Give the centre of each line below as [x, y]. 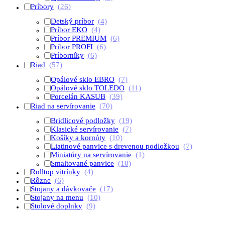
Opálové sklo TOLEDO [88, 88]
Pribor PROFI [72, 47]
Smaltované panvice [82, 163]
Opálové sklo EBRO [83, 79]
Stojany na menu [57, 197]
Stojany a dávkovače [63, 189]
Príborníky [67, 55]
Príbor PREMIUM [79, 38]
